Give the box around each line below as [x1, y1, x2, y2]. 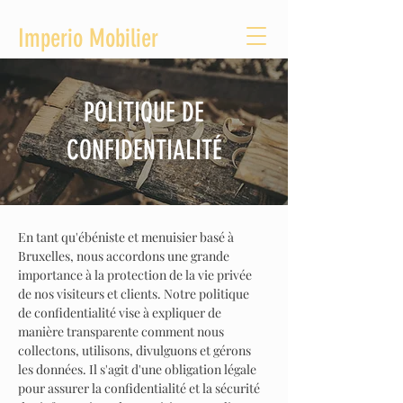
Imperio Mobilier [18, 23, 158, 53]
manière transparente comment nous [18, 323, 224, 340]
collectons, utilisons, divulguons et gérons [18, 342, 251, 359]
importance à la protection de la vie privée [18, 266, 252, 283]
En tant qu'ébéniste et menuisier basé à [18, 228, 234, 246]
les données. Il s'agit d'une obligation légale [18, 361, 256, 378]
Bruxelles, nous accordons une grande [18, 247, 229, 264]
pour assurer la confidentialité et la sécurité [18, 380, 260, 397]
